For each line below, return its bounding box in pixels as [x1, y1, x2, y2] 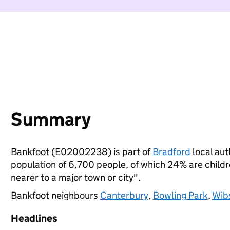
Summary [10, 108, 91, 131]
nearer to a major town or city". [10, 171, 141, 183]
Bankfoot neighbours [10, 189, 100, 201]
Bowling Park [152, 189, 208, 201]
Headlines [10, 212, 57, 224]
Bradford [152, 146, 190, 158]
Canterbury [100, 189, 148, 201]
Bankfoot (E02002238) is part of [10, 146, 152, 158]
